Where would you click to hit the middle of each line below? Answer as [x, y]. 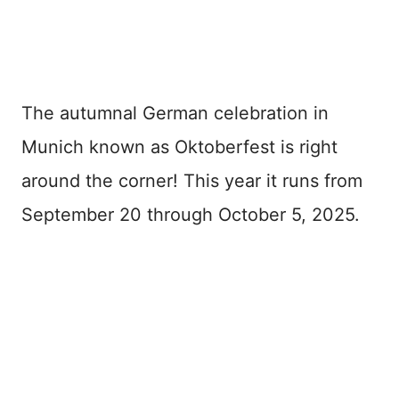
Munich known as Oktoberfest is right [179, 147]
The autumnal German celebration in [175, 113]
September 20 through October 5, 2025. [191, 215]
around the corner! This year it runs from [192, 181]
